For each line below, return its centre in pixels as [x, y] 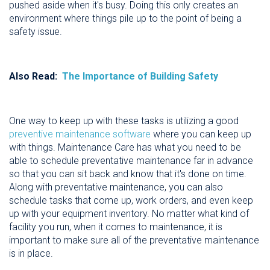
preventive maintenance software [80, 134]
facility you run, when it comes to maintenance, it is [116, 227]
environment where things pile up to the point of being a [125, 18]
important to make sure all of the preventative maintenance [134, 240]
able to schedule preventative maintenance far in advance [131, 160]
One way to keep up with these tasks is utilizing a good [124, 121]
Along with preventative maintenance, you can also [116, 187]
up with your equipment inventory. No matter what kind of [129, 213]
